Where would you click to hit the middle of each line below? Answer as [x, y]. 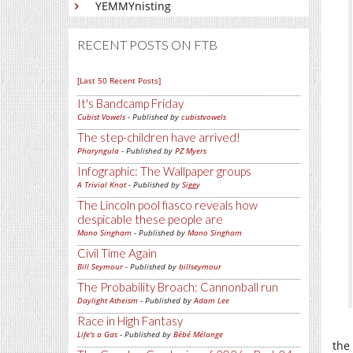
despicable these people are [150, 219]
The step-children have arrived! [159, 137]
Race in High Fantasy [130, 321]
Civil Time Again [117, 253]
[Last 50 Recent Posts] [119, 80]
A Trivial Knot [102, 184]
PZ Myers [191, 150]
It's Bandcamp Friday [130, 103]
